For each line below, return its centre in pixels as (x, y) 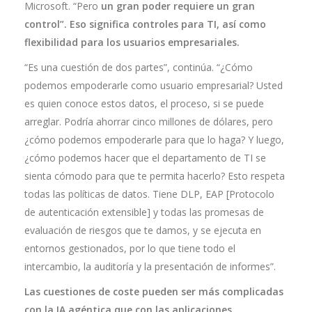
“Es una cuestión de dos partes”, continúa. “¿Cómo (139, 67)
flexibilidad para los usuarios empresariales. (132, 42)
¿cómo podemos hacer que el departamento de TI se (145, 158)
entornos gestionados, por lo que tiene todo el (130, 248)
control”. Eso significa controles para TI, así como (145, 24)
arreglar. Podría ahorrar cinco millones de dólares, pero (149, 122)
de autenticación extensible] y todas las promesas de (144, 212)
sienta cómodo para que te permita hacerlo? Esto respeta (155, 176)
